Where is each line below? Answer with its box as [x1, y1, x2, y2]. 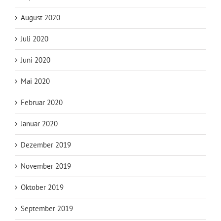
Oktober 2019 [21, 182, 64, 192]
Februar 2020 [21, 97, 63, 107]
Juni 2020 [21, 55, 50, 65]
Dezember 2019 [21, 140, 71, 149]
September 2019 [21, 203, 73, 213]
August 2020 [21, 12, 60, 22]
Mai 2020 [21, 76, 50, 86]
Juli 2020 [21, 34, 48, 43]
